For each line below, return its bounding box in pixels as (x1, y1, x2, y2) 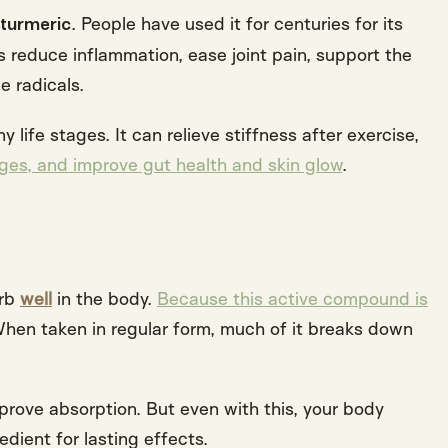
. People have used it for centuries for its (71, 12, 403, 35)
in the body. (52, 287, 157, 310)
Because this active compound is (157, 287, 428, 310)
